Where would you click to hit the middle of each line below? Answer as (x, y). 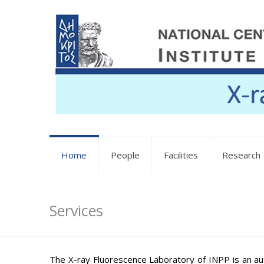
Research (241, 155)
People (125, 155)
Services (76, 210)
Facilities (181, 155)
